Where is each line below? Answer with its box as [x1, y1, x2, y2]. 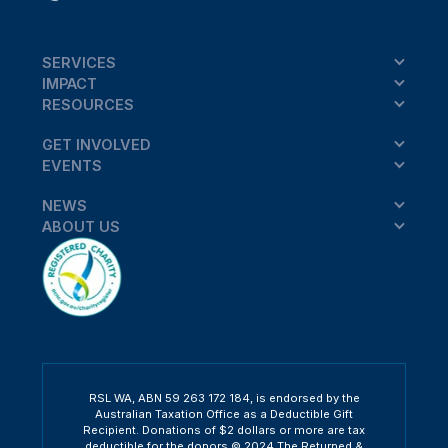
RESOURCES [41, 95, 134, 113]
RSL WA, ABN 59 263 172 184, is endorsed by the [88, 391, 360, 406]
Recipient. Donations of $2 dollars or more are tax [83, 423, 365, 438]
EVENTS [41, 156, 102, 174]
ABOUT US [41, 218, 120, 236]
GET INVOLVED [41, 135, 151, 153]
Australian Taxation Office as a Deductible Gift [95, 407, 353, 422]
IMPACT [41, 74, 97, 92]
